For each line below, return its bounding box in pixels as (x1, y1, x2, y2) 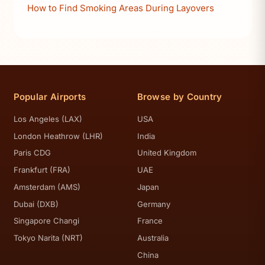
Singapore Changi (13, 216, 79, 226)
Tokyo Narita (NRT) (13, 233, 83, 243)
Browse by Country (137, 91, 222, 102)
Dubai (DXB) (13, 199, 59, 209)
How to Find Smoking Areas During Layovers (27, 2, 214, 14)
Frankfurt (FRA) (13, 165, 70, 174)
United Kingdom (137, 148, 196, 158)
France (137, 216, 163, 226)
